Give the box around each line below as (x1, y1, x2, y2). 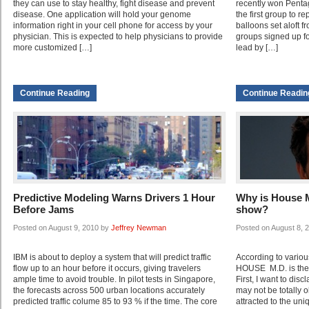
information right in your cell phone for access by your (13, 21, 212, 31)
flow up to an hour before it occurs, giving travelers (13, 263, 201, 274)
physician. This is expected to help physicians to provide (13, 32, 223, 42)
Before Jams (13, 203, 74, 216)
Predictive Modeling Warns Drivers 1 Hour (13, 192, 215, 204)
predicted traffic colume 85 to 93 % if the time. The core (13, 297, 217, 307)
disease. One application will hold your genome (13, 10, 191, 20)
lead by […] (236, 43, 278, 53)
